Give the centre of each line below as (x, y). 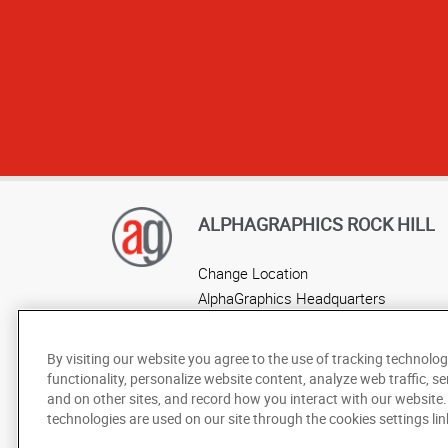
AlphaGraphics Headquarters (292, 297)
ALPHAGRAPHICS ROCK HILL (316, 223)
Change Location (253, 272)
